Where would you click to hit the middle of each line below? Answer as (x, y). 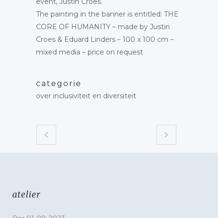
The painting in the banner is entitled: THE (107, 14)
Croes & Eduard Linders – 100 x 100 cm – (105, 39)
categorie (59, 83)
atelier (26, 194)
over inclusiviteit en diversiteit (86, 96)
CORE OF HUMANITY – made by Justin (103, 27)
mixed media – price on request (90, 52)
